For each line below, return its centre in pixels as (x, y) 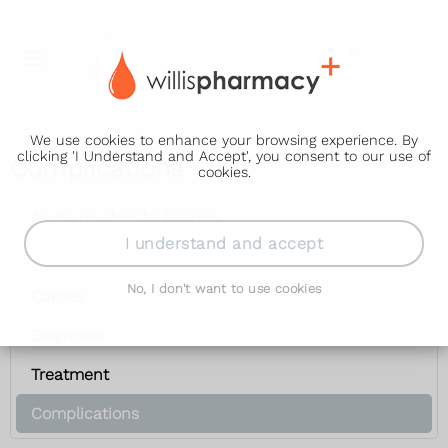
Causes (58, 296)
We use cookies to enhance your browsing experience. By (224, 139)
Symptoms (71, 257)
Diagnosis (66, 335)
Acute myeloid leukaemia (125, 218)
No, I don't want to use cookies (224, 289)
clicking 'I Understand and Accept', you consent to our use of (224, 155)
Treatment (70, 374)
